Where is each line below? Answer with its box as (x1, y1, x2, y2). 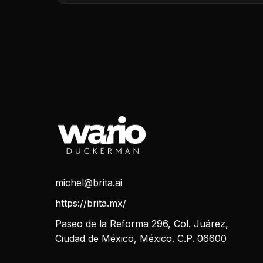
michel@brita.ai (55, 177, 122, 189)
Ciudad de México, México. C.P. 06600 (55, 232, 227, 245)
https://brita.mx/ (55, 197, 126, 210)
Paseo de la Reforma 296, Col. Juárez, (55, 218, 228, 230)
